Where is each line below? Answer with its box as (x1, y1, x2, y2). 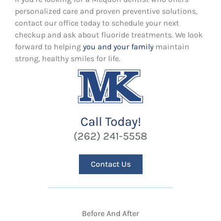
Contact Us (90, 159, 131, 169)
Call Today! (80, 114, 141, 130)
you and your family (83, 41, 153, 51)
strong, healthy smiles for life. (15, 53, 120, 63)
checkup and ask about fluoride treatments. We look (15, 30, 203, 39)
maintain (153, 41, 189, 51)
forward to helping (15, 41, 83, 51)
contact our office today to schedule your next (15, 18, 179, 28)
